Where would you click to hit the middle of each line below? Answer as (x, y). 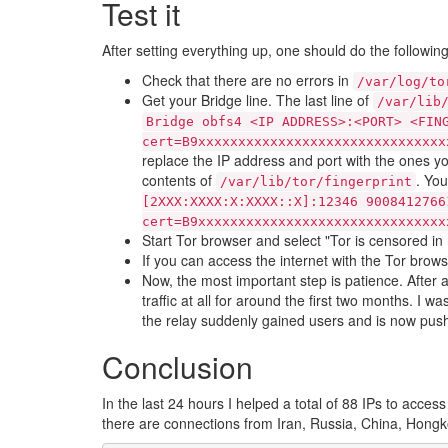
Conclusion (177, 366)
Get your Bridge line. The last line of (257, 100)
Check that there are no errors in (247, 80)
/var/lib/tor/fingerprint (316, 181)
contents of (179, 180)
